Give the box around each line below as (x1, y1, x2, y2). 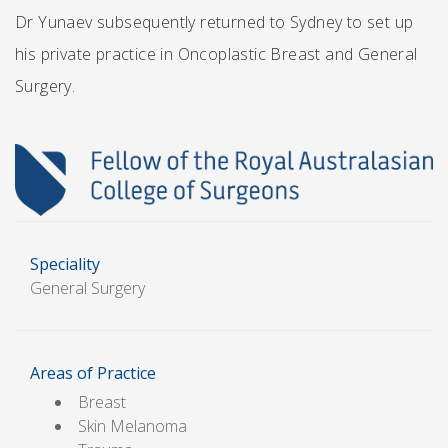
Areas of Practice (30, 362, 156, 385)
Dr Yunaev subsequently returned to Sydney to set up (15, 11, 414, 33)
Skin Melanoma (78, 415, 187, 438)
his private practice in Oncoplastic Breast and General (15, 43, 418, 65)
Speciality (30, 253, 100, 276)
